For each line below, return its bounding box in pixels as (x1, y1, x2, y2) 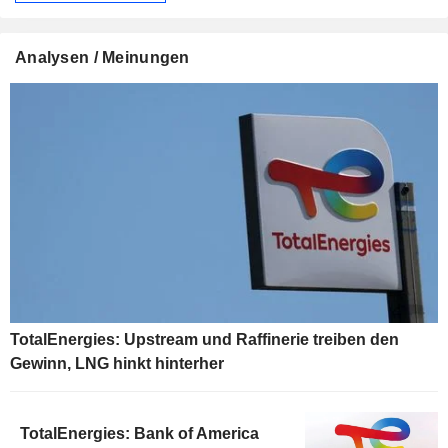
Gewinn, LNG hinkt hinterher (10, 355, 224, 373)
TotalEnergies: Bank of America (20, 425, 259, 443)
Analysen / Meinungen (15, 48, 190, 66)
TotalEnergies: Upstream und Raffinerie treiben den (10, 331, 399, 349)
